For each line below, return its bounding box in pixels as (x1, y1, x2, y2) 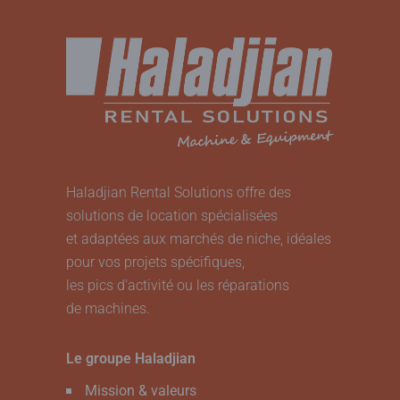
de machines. (66, 299, 150, 317)
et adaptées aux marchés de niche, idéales (66, 229, 331, 247)
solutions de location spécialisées (66, 206, 278, 224)
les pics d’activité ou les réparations (66, 276, 289, 294)
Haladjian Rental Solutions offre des (66, 183, 291, 201)
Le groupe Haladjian (66, 349, 196, 367)
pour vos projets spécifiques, (66, 253, 245, 271)
